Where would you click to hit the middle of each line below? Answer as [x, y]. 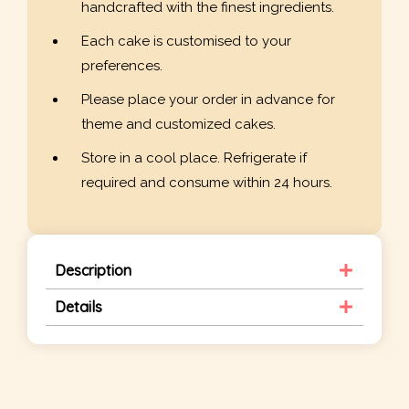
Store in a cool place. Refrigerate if [194, 158]
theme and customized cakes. [178, 125]
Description [93, 270]
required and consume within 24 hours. [207, 183]
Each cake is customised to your [186, 42]
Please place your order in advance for [208, 100]
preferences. [122, 66]
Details [79, 306]
